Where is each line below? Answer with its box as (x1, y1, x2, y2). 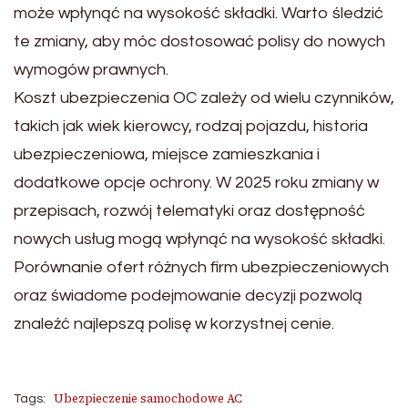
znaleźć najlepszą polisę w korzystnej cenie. (14, 315, 334, 333)
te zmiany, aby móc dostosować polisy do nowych (14, 33, 385, 51)
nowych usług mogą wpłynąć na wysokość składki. (14, 230, 385, 249)
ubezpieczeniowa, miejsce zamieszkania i (14, 146, 320, 164)
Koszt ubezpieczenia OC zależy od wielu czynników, (14, 89, 394, 107)
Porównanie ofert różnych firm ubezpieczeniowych (14, 259, 389, 277)
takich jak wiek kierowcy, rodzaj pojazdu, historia (14, 117, 368, 136)
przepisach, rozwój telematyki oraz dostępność (14, 202, 365, 220)
